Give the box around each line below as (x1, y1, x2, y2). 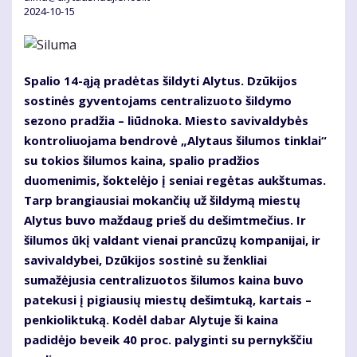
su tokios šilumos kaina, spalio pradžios (24, 152, 260, 169)
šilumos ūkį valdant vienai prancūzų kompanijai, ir (24, 232, 320, 249)
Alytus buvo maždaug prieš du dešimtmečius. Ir (24, 212, 306, 229)
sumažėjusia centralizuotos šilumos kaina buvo (24, 272, 304, 288)
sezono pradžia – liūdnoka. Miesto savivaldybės (24, 112, 308, 129)
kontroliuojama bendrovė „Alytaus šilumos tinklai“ (24, 132, 327, 149)
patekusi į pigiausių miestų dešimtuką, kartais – (24, 292, 312, 308)
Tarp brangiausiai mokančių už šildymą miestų (24, 192, 300, 209)
